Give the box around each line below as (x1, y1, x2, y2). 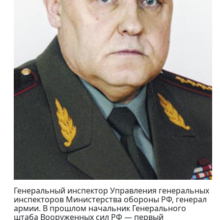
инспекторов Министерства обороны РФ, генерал (14, 194, 207, 205)
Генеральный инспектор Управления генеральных (14, 185, 209, 196)
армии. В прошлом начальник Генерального (14, 203, 186, 214)
